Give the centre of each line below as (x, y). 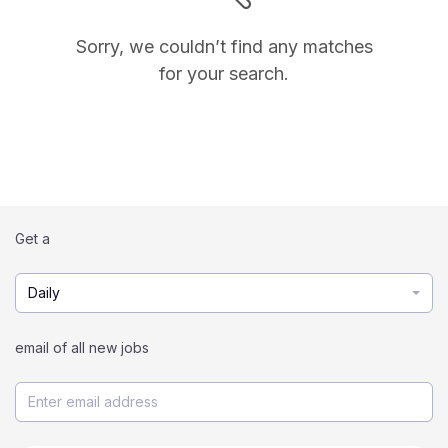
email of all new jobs (82, 348)
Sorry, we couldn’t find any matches (224, 47)
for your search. (224, 74)
